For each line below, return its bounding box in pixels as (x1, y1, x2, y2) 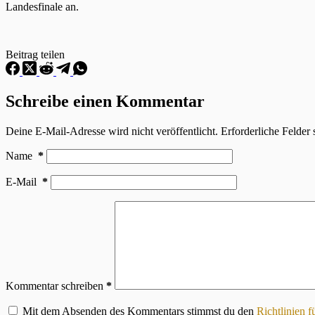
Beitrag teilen (6, 48, 65, 60)
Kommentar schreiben (6, 279, 103, 292)
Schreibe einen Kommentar (6, 91, 205, 110)
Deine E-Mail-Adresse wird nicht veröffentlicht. (6, 124, 218, 137)
